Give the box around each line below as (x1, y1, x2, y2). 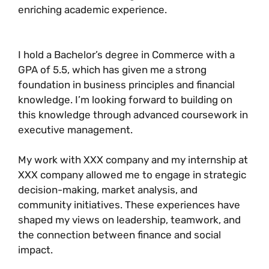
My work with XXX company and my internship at (18, 154, 248, 166)
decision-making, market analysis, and (18, 184, 198, 196)
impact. (18, 244, 53, 256)
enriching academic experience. (18, 3, 167, 16)
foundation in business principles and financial (18, 79, 235, 91)
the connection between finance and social (18, 229, 221, 241)
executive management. (18, 124, 133, 136)
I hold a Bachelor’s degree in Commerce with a (18, 49, 235, 61)
